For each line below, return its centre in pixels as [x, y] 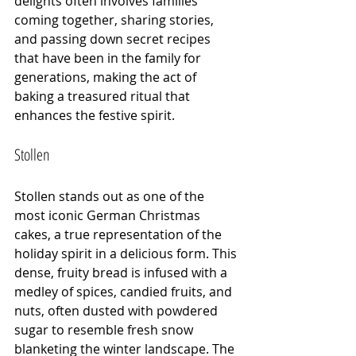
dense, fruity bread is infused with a [122, 272]
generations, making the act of [107, 77]
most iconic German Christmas [109, 215]
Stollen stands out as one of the [111, 196]
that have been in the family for [109, 58]
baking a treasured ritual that [104, 96]
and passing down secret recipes [114, 39]
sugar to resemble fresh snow [105, 329]
